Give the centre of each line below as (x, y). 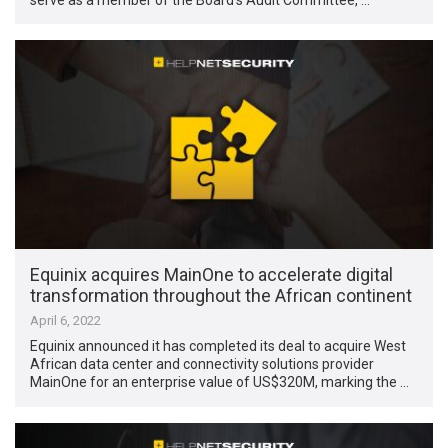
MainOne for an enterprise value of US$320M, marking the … (220, 382)
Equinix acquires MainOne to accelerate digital (212, 275)
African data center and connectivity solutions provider (202, 364)
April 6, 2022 (66, 321)
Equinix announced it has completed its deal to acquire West (218, 346)
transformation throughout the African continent (221, 296)
